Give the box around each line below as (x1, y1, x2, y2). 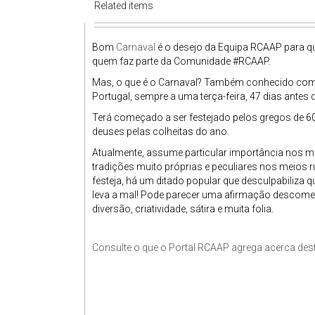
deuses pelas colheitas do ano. (92, 126, 229, 137)
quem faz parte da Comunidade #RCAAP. (92, 56, 271, 67)
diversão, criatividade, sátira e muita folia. (92, 203, 274, 214)
